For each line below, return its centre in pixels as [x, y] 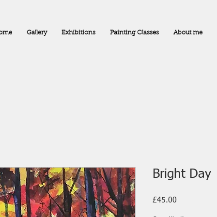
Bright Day [182, 174]
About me [188, 33]
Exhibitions [78, 33]
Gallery [37, 33]
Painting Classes [134, 33]
